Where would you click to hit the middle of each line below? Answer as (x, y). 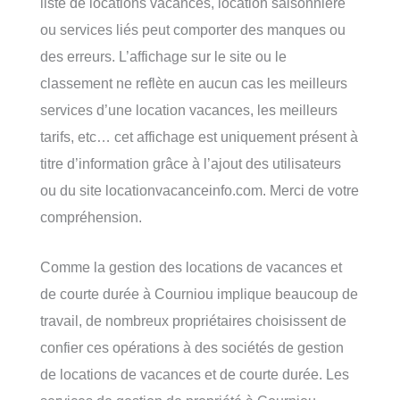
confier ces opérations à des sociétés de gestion (192, 348)
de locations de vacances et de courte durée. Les (195, 375)
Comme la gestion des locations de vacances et (191, 267)
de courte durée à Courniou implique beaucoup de (199, 294)
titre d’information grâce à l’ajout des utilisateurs (191, 163)
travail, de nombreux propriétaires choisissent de (193, 321)
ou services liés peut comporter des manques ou (193, 29)
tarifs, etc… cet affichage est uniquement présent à (199, 136)
